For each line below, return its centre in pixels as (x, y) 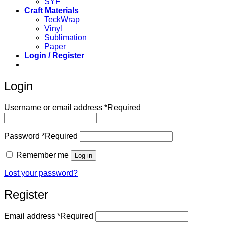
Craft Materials (51, 10)
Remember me (42, 155)
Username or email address (54, 107)
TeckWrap (62, 19)
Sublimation (66, 37)
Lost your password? (41, 173)
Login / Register (54, 55)
